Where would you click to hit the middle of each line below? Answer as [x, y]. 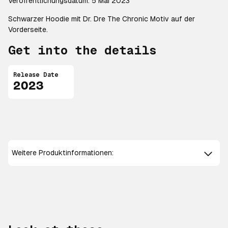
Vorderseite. [28, 30]
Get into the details [82, 50]
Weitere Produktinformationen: [63, 153]
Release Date [36, 75]
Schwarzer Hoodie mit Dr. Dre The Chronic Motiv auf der [102, 19]
